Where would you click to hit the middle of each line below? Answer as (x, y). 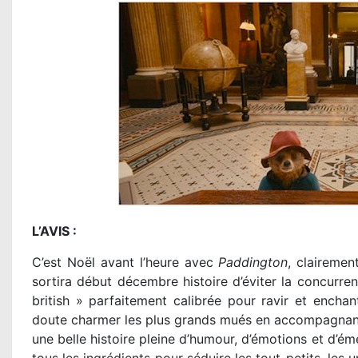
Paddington (253, 263)
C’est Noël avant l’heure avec (125, 263)
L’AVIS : (54, 231)
